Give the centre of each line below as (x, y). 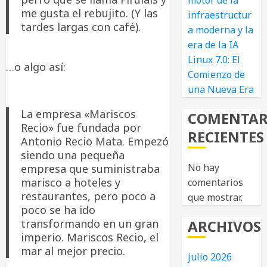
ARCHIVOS (225, 226)
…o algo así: (36, 66)
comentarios (216, 182)
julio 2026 (210, 257)
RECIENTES (226, 137)
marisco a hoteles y (71, 182)
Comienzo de (217, 74)
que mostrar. (215, 197)
